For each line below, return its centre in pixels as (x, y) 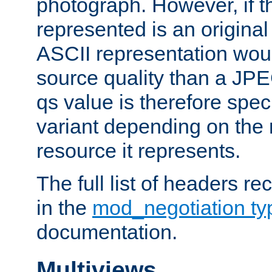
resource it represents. (138, 151)
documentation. (107, 232)
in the (64, 208)
